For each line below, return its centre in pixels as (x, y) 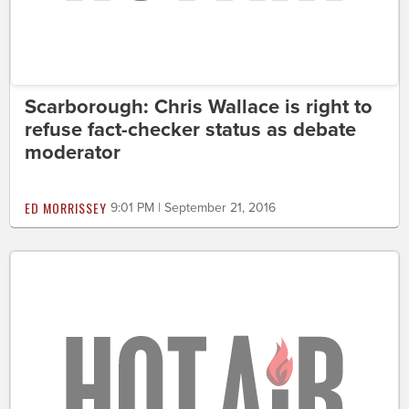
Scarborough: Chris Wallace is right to (199, 106)
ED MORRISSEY (66, 207)
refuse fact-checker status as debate (190, 129)
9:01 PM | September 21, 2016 (193, 207)
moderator (73, 152)
